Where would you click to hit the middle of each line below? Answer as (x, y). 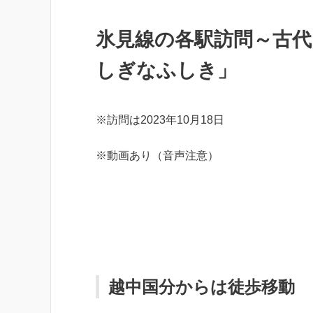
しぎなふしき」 (166, 70)
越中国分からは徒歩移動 (202, 287)
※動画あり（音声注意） (157, 155)
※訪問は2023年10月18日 (160, 120)
